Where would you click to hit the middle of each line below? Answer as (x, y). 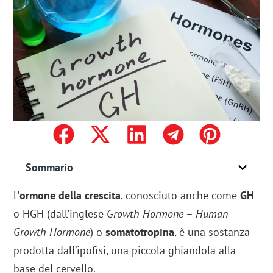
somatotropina (140, 232)
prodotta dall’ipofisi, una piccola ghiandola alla (125, 250)
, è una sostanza (212, 232)
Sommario (50, 168)
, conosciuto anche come (181, 196)
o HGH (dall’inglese (60, 214)
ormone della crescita (70, 196)
